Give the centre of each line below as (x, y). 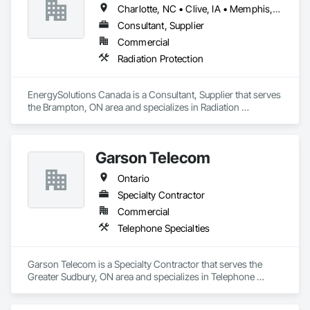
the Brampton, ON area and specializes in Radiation (134, 107)
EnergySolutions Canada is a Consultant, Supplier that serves (154, 94)
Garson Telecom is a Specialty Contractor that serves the (145, 264)
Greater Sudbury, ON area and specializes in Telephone (141, 276)
